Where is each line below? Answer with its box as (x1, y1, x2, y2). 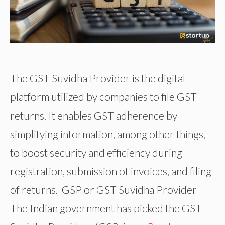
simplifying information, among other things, (10, 128, 205, 141)
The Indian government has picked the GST (10, 202, 202, 215)
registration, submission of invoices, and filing (10, 165, 211, 178)
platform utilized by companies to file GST (10, 90, 197, 103)
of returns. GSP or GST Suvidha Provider (10, 183, 197, 196)
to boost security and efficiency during (10, 146, 182, 159)
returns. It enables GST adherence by (10, 109, 177, 122)
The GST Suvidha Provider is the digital (10, 72, 185, 85)
